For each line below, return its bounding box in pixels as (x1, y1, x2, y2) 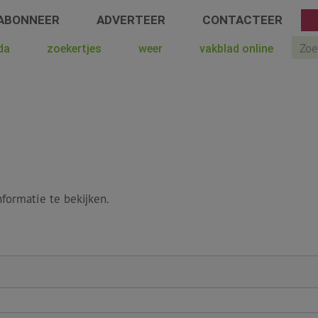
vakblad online (199, 42, 274, 55)
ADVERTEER (96, 13, 165, 27)
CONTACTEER (202, 13, 283, 27)
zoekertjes (47, 42, 102, 55)
